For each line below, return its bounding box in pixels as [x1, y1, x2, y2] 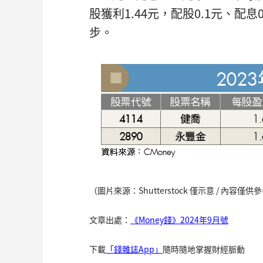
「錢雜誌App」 [106, 243, 163, 255]
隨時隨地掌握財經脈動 [163, 243, 245, 255]
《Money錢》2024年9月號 [130, 214, 228, 226]
